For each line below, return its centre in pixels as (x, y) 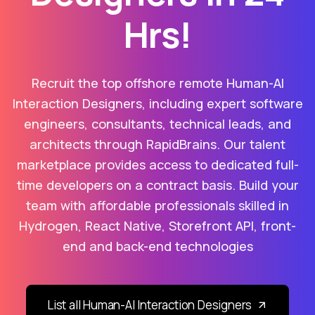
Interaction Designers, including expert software (157, 103)
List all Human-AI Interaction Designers (149, 304)
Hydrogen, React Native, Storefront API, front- (157, 225)
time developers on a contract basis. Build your (157, 185)
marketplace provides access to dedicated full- (157, 164)
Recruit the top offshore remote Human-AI (157, 83)
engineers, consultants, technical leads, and (157, 123)
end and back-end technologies (157, 246)
